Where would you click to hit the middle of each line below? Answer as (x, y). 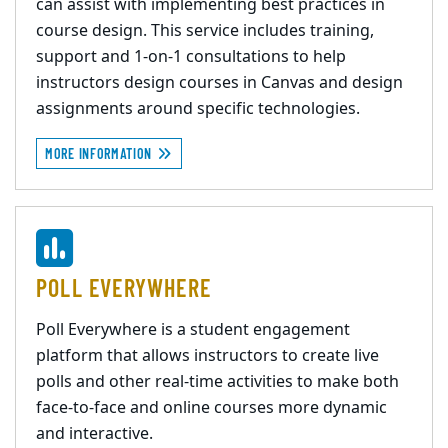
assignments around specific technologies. (198, 109)
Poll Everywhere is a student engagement (193, 330)
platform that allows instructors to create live (207, 356)
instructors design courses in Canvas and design (219, 83)
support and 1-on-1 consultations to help (191, 57)
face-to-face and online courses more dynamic (211, 408)
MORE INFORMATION (100, 153)
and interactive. (94, 434)
